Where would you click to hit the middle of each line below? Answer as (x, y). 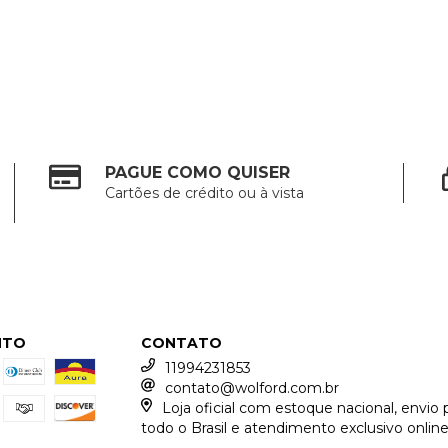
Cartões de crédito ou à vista (205, 193)
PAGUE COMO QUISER (198, 172)
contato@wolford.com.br (252, 388)
